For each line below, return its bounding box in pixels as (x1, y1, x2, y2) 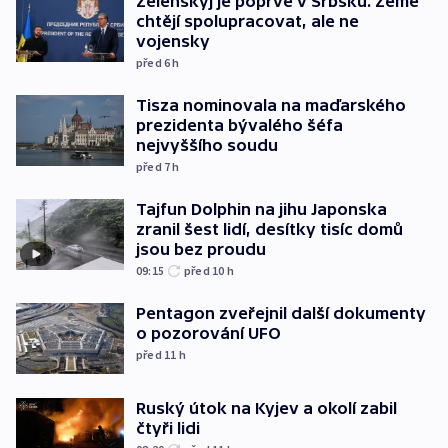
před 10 (184, 262, 227, 278)
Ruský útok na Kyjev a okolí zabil (136, 399, 397, 418)
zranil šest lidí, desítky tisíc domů (136, 219, 403, 238)
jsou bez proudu (136, 239, 266, 258)
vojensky (136, 31, 210, 50)
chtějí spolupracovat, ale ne (136, 11, 359, 30)
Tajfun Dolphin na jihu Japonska (136, 199, 387, 218)
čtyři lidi (136, 419, 200, 438)
